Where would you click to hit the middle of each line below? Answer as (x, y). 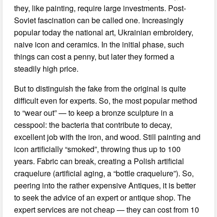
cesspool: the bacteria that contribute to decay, (93, 124)
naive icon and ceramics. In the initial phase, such (99, 44)
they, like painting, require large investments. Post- (100, 8)
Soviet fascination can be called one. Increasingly (99, 20)
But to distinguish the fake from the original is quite (100, 88)
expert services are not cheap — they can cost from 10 (107, 209)
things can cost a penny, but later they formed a (94, 56)
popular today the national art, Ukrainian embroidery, (104, 32)
